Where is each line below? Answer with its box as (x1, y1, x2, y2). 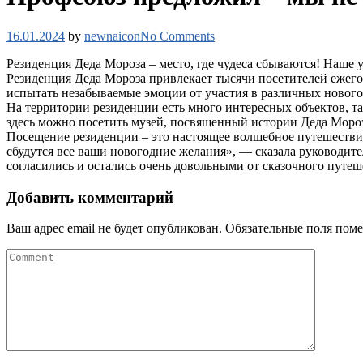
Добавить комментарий (6, 188, 173, 206)
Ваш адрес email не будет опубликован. (6, 221, 222, 236)
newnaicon (84, 28, 140, 43)
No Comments (140, 28, 215, 43)
